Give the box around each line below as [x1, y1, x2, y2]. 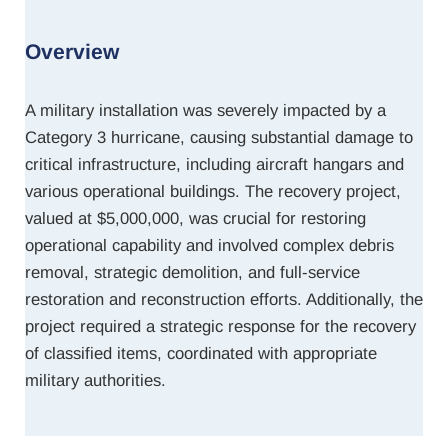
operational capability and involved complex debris [25, 235, 394, 255]
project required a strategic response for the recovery [25, 316, 416, 336]
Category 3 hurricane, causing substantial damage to [25, 127, 413, 147]
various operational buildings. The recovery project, [25, 181, 401, 201]
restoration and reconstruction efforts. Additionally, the [25, 289, 423, 309]
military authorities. [25, 370, 166, 390]
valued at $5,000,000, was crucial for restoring [25, 208, 366, 228]
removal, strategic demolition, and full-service [25, 262, 360, 282]
